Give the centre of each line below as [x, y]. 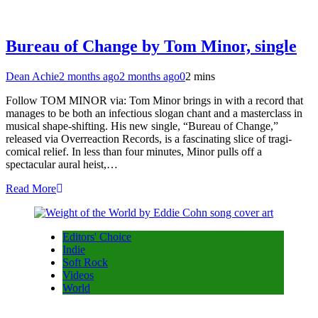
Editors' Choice [97, 237]
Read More [31, 189]
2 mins [200, 77]
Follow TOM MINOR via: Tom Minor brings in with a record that [154, 101]
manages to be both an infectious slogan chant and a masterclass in [154, 114]
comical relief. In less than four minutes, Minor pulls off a [134, 152]
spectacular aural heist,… [62, 165]
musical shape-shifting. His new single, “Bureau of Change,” [142, 126]
